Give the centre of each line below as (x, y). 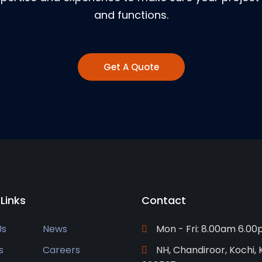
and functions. (131, 15)
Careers (62, 250)
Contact (164, 200)
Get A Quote (131, 67)
